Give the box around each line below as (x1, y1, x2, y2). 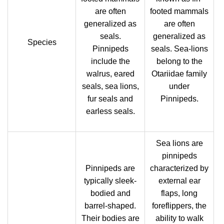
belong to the (156, 57, 202, 65)
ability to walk (155, 214, 203, 222)
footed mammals (150, 7, 208, 15)
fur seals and (87, 94, 133, 103)
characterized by (150, 164, 208, 172)
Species (27, 38, 56, 46)
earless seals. (85, 107, 135, 115)
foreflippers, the (152, 201, 206, 210)
